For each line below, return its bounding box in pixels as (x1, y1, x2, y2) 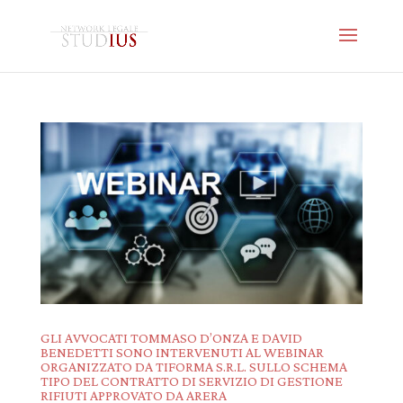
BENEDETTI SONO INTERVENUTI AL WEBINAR (40, 344, 324, 360)
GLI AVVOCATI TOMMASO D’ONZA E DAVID (40, 329, 302, 345)
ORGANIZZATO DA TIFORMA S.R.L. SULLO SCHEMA (40, 358, 347, 374)
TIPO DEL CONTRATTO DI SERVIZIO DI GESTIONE (40, 372, 343, 389)
